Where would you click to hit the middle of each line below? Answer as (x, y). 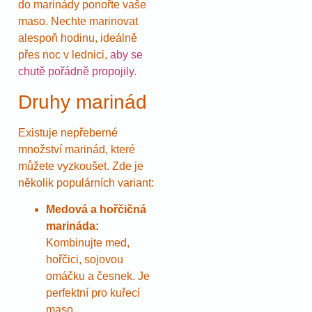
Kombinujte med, (88, 242)
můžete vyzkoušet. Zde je (81, 166)
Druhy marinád (83, 102)
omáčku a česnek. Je (98, 276)
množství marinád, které (77, 149)
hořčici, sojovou (85, 259)
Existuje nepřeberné (68, 132)
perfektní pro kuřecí (93, 292)
